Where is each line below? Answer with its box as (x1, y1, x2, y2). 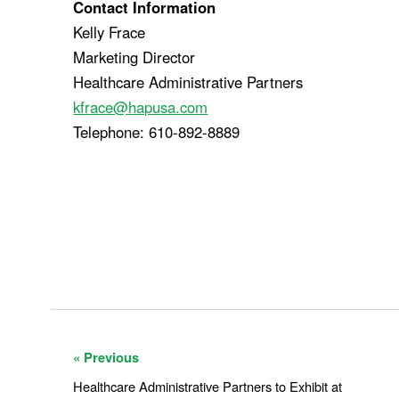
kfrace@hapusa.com (73, 96, 208, 118)
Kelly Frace (73, 21, 146, 44)
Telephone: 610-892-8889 (73, 121, 240, 143)
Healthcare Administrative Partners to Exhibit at (73, 376, 343, 395)
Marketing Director (73, 46, 196, 69)
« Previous (73, 347, 140, 368)
